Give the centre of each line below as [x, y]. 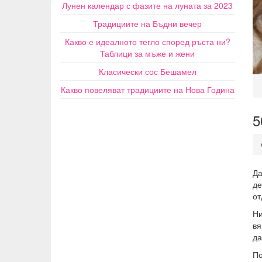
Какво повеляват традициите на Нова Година [147, 89]
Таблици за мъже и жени [147, 53]
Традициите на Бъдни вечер [147, 23]
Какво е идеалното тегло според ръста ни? [147, 42]
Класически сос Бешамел [147, 71]
